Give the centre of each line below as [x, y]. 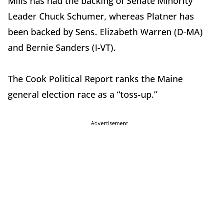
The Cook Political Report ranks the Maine [95, 78]
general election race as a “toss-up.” [83, 94]
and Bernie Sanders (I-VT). [62, 47]
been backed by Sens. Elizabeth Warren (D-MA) [105, 32]
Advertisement [109, 123]
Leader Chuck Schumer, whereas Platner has [101, 16]
